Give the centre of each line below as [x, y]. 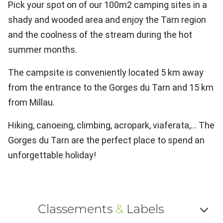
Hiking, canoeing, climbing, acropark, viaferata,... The [111, 125]
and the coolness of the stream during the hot [100, 35]
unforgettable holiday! [52, 155]
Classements [76, 209]
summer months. [43, 50]
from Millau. [31, 102]
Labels [143, 209]
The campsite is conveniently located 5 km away [106, 72]
